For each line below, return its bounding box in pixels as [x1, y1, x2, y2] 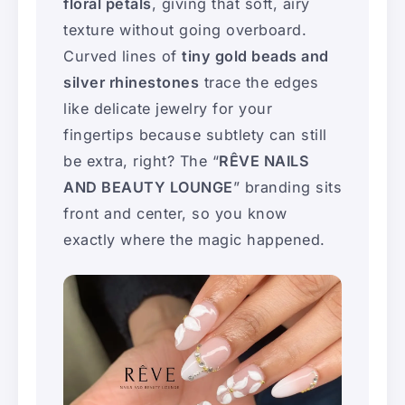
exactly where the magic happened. [63, 230, 325, 249]
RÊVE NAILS [219, 151, 309, 170]
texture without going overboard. [63, 20, 306, 39]
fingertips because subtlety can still [63, 125, 327, 144]
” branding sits [232, 177, 342, 196]
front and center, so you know [63, 203, 287, 222]
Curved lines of [63, 46, 182, 65]
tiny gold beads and [182, 46, 329, 65]
